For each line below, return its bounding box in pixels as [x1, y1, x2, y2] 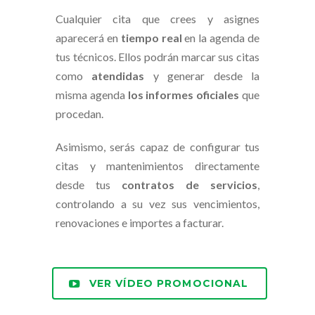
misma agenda [56, 88, 128, 102]
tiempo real [120, 31, 182, 45]
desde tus [56, 178, 122, 192]
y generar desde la [144, 69, 260, 83]
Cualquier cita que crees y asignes [56, 12, 259, 26]
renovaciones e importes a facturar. [56, 216, 224, 230]
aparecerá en [56, 31, 121, 45]
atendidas [91, 69, 145, 83]
